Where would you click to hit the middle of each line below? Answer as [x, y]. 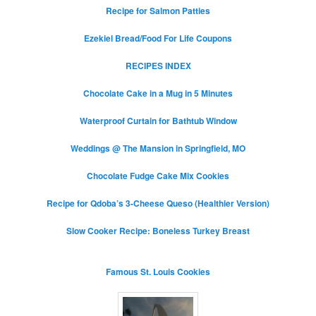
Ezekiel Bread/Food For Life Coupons [158, 38]
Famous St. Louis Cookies [158, 271]
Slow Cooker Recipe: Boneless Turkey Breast [158, 230]
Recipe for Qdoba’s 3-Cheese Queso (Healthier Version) [158, 203]
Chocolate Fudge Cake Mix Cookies [158, 175]
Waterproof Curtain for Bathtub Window [158, 120]
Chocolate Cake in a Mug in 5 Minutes [158, 93]
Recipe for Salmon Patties [158, 10]
